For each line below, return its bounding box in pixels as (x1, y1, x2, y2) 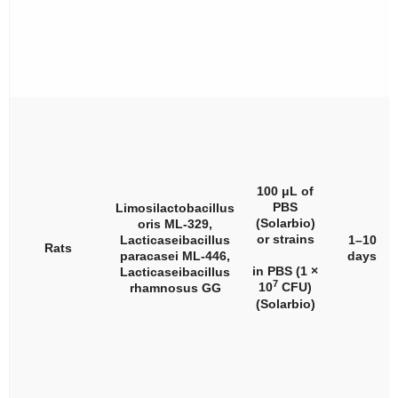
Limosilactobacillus (115, 201, 235, 215)
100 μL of (257, 184, 314, 198)
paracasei (120, 249, 179, 263)
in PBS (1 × (252, 264, 318, 278)
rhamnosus (129, 281, 198, 295)
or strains (256, 232, 314, 246)
